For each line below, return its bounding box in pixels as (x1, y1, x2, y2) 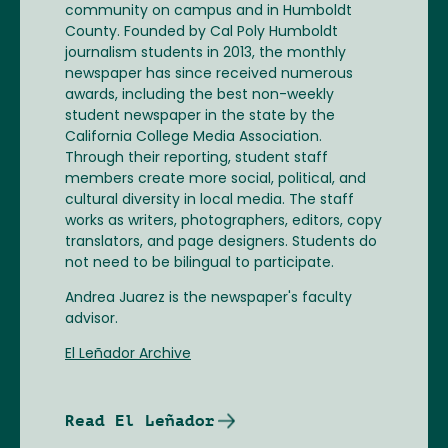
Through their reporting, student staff (65, 151, 328, 166)
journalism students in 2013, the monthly (65, 46, 346, 61)
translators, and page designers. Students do (65, 235, 377, 250)
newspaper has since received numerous (65, 67, 353, 82)
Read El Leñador (65, 411, 215, 430)
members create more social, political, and (65, 172, 366, 187)
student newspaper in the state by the (65, 109, 335, 124)
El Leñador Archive (65, 347, 191, 362)
